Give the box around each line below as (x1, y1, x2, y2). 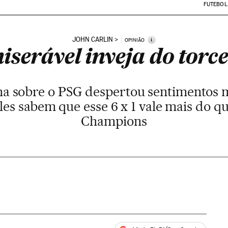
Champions (81, 113, 147, 129)
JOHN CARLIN (72, 36, 113, 43)
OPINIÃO (124, 37, 145, 43)
